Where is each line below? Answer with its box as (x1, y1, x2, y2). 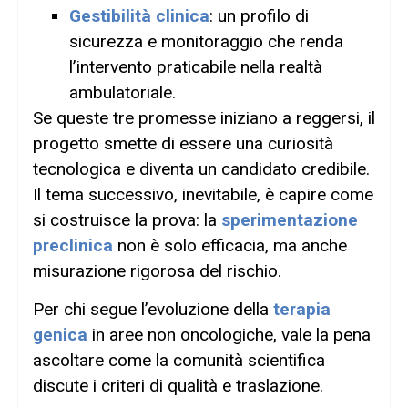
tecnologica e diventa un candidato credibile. (33, 158, 370, 179)
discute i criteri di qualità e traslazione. (33, 375, 323, 397)
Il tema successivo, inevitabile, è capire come (33, 183, 373, 205)
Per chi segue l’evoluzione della (33, 299, 273, 321)
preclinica (33, 234, 113, 256)
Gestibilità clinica (69, 5, 209, 26)
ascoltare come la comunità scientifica (33, 350, 325, 372)
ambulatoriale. (69, 81, 176, 103)
